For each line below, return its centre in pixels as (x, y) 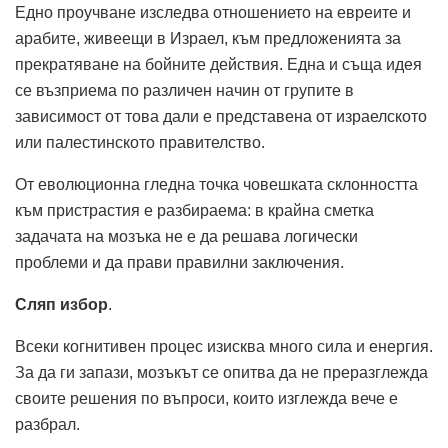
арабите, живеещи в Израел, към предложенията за (208, 39)
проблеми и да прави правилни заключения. (179, 263)
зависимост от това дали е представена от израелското (221, 117)
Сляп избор (61, 305)
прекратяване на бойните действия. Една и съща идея (218, 65)
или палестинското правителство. (140, 143)
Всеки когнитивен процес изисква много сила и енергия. (224, 347)
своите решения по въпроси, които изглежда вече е (206, 399)
